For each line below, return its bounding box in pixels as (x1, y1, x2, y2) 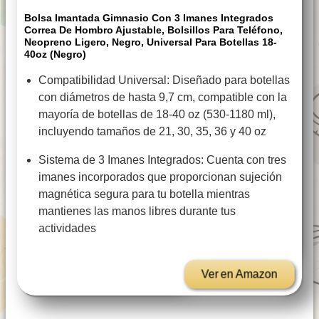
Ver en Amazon (201, 268, 278, 281)
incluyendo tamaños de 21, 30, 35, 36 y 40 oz (38, 125, 266, 138)
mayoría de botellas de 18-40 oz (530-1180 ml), (38, 108, 276, 121)
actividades (38, 222, 96, 235)
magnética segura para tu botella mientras (38, 188, 250, 201)
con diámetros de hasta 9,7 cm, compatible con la (38, 91, 287, 104)
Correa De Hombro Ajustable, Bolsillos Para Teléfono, (24, 24, 283, 36)
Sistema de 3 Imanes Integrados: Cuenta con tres (38, 154, 286, 167)
